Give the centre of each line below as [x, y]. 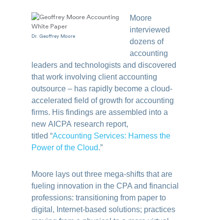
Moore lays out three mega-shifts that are [102, 174]
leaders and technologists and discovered [104, 65]
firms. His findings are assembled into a [100, 112]
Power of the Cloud [65, 148]
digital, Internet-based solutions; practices [104, 209]
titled [41, 136]
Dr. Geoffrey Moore [54, 36]
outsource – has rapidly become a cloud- [102, 89]
